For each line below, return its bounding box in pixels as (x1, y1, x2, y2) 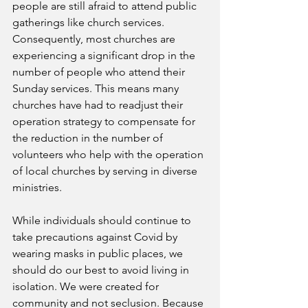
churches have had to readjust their (12, 98, 186, 111)
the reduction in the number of (12, 131, 166, 144)
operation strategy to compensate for (12, 115, 198, 128)
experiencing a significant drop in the (12, 49, 198, 62)
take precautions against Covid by (12, 230, 180, 243)
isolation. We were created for (12, 280, 162, 293)
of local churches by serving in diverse (12, 164, 200, 177)
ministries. (12, 181, 62, 194)
